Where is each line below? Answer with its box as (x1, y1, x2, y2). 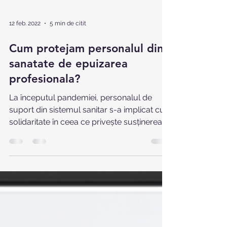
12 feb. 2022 (9, 38, 41, 45)
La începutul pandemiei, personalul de (9, 111, 152, 121)
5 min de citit (50, 38, 86, 45)
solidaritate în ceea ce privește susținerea (9, 135, 162, 145)
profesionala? (9, 90, 80, 104)
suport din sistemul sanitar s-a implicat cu (9, 123, 165, 133)
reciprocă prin (9, 147, 61, 157)
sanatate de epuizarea (9, 75, 128, 89)
